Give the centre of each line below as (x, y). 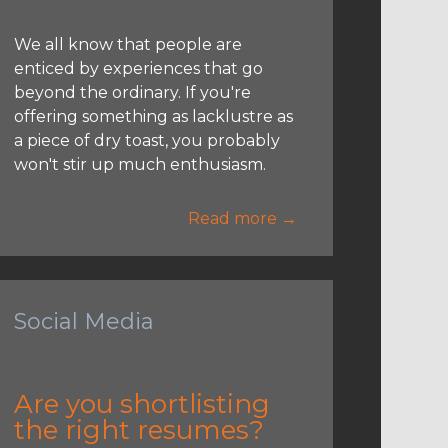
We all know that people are (127, 44)
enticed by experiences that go (138, 68)
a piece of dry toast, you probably (146, 140)
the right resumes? (138, 429)
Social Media (83, 321)
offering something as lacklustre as (153, 116)
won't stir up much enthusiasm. (139, 164)
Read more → (242, 218)
